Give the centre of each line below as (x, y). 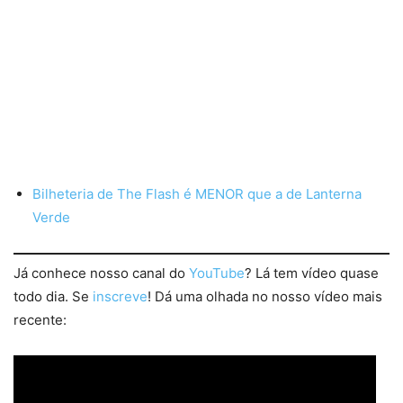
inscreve (120, 296)
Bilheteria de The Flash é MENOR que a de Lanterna (197, 194)
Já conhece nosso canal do (101, 273)
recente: (40, 319)
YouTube (217, 273)
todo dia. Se (53, 296)
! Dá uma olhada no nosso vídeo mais (265, 296)
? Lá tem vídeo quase (312, 273)
